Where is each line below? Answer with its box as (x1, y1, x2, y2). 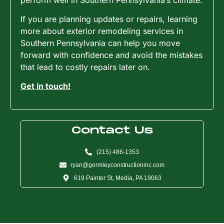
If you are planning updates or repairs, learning (20, 14, 197, 24)
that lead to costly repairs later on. (20, 62, 150, 72)
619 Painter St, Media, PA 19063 (73, 174, 161, 181)
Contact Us (71, 124, 153, 136)
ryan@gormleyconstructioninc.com (70, 161, 165, 168)
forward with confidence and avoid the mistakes (20, 50, 202, 60)
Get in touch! (20, 81, 70, 91)
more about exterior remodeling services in (20, 26, 183, 36)
